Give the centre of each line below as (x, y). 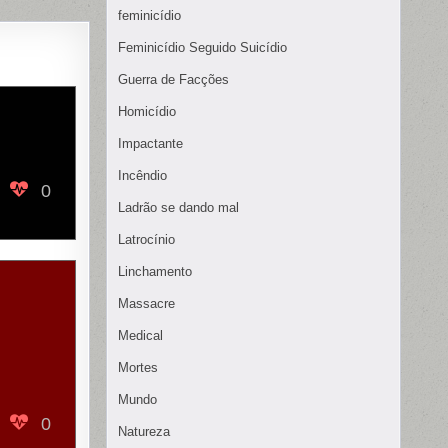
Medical (140, 336)
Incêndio (142, 176)
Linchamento (155, 272)
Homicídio (147, 112)
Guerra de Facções (173, 80)
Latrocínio (146, 240)
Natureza (144, 432)
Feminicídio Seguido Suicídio (202, 48)
